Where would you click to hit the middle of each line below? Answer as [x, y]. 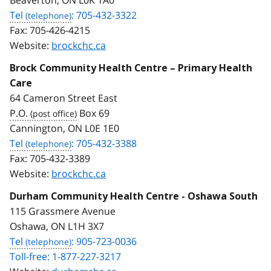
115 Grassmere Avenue [63, 211]
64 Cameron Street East [64, 98]
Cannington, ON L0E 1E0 [64, 128]
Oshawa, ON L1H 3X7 [57, 226]
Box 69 [96, 113]
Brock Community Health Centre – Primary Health [131, 68]
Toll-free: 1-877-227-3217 [65, 256]
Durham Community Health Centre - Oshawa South [134, 196]
